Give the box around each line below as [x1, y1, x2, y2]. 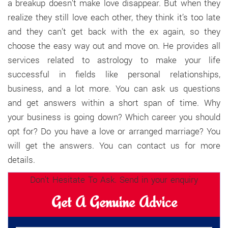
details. [8, 154, 35, 165]
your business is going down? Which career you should [8, 111, 220, 123]
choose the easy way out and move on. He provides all [8, 40, 220, 51]
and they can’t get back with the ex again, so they [8, 25, 220, 37]
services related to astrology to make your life [8, 54, 220, 66]
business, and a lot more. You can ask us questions [8, 82, 220, 94]
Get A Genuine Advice [51, 193, 177, 211]
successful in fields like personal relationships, [8, 68, 220, 80]
